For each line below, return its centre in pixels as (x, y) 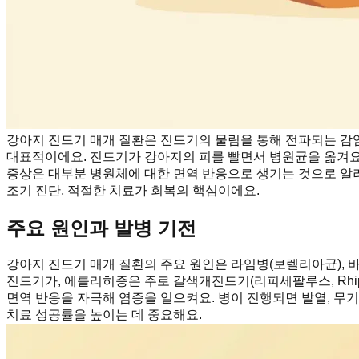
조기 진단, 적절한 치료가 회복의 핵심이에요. (133, 190)
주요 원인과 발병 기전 (101, 228)
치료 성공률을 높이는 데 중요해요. (104, 315)
